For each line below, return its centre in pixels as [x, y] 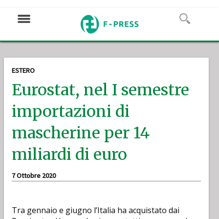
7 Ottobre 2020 [34, 175]
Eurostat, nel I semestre [100, 90]
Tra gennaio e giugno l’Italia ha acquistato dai [96, 210]
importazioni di [71, 111]
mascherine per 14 [81, 133]
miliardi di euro [69, 154]
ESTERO [23, 70]
